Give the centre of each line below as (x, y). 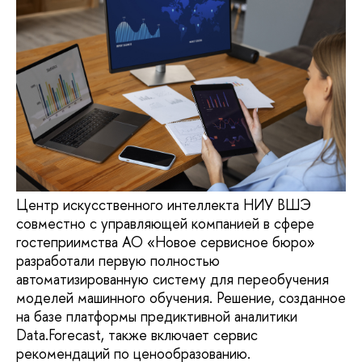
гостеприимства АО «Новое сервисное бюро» (166, 242)
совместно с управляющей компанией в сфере (165, 223)
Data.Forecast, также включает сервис (137, 335)
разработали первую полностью (118, 260)
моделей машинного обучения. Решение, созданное (181, 297)
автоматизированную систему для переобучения (173, 279)
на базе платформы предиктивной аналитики (157, 316)
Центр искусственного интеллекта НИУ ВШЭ (164, 204)
